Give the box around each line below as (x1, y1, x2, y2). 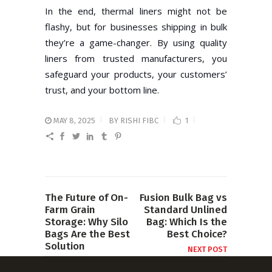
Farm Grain (45, 203, 95, 216)
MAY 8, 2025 (52, 115, 95, 125)
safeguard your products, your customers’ (45, 67, 227, 80)
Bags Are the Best (45, 227, 130, 240)
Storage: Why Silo (45, 215, 128, 228)
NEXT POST (188, 244, 227, 254)
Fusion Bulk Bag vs (140, 191, 227, 204)
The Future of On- (45, 191, 128, 204)
